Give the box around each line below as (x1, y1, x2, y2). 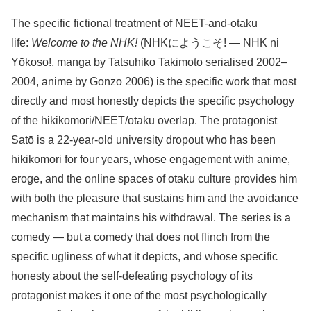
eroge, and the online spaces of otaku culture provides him (11, 172, 297, 185)
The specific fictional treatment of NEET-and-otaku (11, 17, 258, 29)
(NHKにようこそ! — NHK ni (137, 36, 279, 49)
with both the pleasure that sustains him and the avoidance (11, 192, 299, 204)
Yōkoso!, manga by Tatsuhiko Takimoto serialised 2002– (11, 56, 287, 68)
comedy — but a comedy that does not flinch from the (11, 230, 270, 243)
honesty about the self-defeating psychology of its (11, 269, 253, 282)
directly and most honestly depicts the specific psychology (11, 94, 294, 107)
